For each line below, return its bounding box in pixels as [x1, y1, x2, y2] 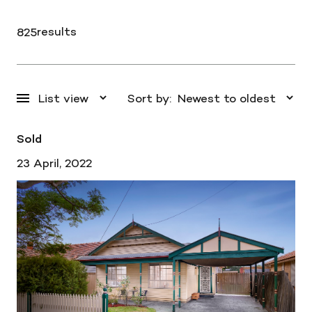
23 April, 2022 [17, 156, 92, 170]
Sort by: [127, 91, 171, 105]
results [37, 24, 77, 38]
